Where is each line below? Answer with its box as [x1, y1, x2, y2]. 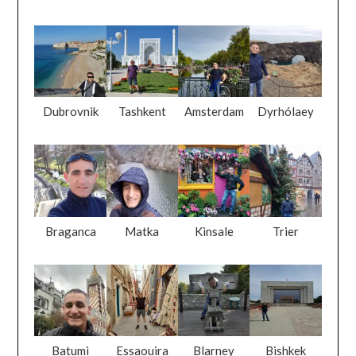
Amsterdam [184, 104, 244, 119]
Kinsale [194, 223, 234, 238]
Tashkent [118, 104, 166, 119]
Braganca [44, 223, 96, 238]
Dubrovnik [42, 104, 99, 119]
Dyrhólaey [257, 104, 314, 119]
